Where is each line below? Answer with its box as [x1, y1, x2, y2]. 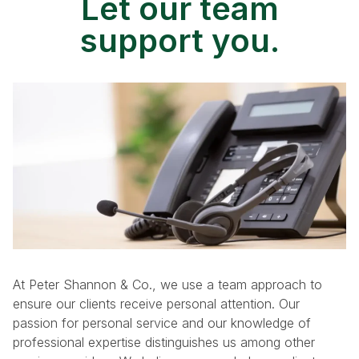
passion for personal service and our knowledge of [13, 315, 311, 332]
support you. [79, 21, 280, 61]
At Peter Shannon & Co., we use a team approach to [13, 276, 322, 293]
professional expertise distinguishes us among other [13, 334, 315, 351]
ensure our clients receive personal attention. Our [13, 296, 300, 313]
